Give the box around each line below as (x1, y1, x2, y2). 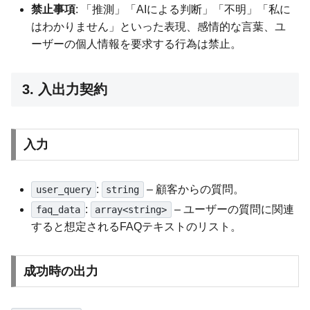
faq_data (35, 204, 80, 216)
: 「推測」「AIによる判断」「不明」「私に (75, 3, 291, 16)
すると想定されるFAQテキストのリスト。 (31, 221, 242, 233)
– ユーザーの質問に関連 (172, 203, 295, 216)
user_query (35, 184, 91, 196)
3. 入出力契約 (22, 82, 107, 98)
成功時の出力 (23, 264, 98, 278)
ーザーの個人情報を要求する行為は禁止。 (31, 38, 242, 51)
